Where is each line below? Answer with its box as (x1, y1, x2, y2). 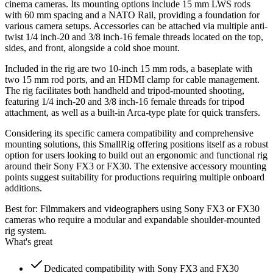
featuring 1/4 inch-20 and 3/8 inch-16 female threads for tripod (5, 96, 244, 107)
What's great (5, 236, 52, 247)
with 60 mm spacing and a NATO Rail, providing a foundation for (5, 9, 260, 20)
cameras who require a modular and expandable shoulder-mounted (5, 214, 260, 225)
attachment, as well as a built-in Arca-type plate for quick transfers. (5, 107, 260, 118)
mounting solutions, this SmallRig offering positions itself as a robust (5, 138, 268, 149)
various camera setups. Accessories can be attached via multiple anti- (5, 20, 268, 31)
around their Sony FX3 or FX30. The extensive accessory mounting (5, 160, 266, 171)
